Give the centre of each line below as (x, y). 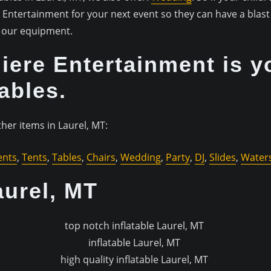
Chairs (101, 158)
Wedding (140, 158)
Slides (222, 158)
